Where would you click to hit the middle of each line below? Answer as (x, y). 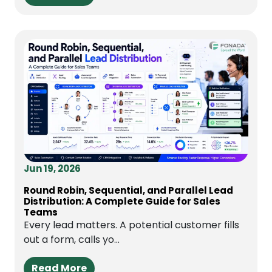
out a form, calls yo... (72, 239)
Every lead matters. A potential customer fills (131, 225)
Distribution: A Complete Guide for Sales (122, 201)
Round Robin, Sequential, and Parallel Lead (128, 190)
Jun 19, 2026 (52, 168)
